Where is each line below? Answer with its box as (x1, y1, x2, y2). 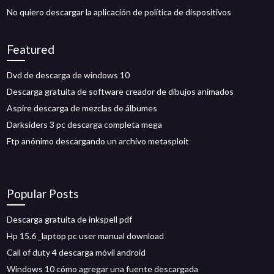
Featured (7, 42, 55, 56)
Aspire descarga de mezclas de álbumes (7, 103, 158, 113)
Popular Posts (7, 187, 80, 201)
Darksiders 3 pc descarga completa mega (7, 119, 163, 130)
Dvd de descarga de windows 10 (7, 70, 130, 80)
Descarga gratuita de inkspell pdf (7, 214, 133, 224)
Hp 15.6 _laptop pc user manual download (7, 231, 165, 241)
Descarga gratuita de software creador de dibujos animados (7, 86, 234, 97)
